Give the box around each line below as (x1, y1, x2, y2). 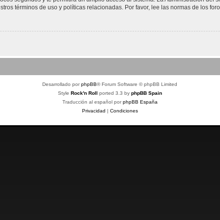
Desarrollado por (42, 81, 82, 87)
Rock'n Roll (70, 90, 98, 96)
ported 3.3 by (97, 90, 131, 96)
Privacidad (82, 108, 106, 113)
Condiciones (110, 108, 138, 113)
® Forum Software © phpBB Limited (97, 81, 178, 87)
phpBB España (122, 99, 158, 105)
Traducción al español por (62, 99, 123, 105)
